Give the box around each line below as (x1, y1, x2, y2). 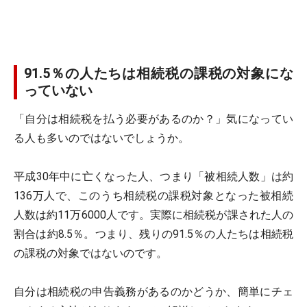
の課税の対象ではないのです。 (14, 247, 167, 260)
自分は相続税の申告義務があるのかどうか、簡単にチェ (14, 285, 293, 298)
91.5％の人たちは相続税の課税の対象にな (24, 65, 293, 82)
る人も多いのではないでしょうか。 (14, 132, 189, 145)
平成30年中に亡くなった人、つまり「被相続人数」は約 (14, 170, 293, 183)
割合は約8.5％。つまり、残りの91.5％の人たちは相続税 (14, 228, 293, 241)
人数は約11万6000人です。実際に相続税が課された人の (14, 208, 293, 221)
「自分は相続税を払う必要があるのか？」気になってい (14, 112, 293, 125)
